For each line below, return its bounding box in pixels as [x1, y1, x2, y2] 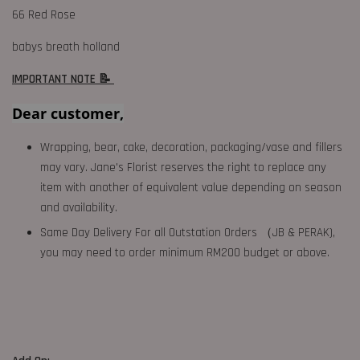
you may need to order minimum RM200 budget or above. [40, 244, 329, 260]
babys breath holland [12, 39, 123, 55]
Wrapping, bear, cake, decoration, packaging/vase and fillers [40, 139, 342, 155]
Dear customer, [12, 103, 124, 123]
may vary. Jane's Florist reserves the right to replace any [40, 159, 326, 175]
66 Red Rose [12, 6, 79, 22]
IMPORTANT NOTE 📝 [12, 71, 114, 87]
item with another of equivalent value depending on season [40, 179, 342, 195]
